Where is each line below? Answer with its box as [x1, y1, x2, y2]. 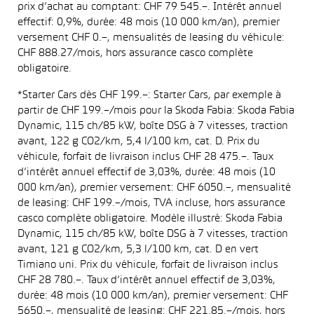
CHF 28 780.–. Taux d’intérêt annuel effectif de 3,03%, [18, 275, 275, 285]
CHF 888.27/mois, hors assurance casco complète [18, 48, 253, 58]
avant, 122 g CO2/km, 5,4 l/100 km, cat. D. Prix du [18, 137, 260, 146]
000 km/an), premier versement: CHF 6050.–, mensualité [18, 183, 291, 193]
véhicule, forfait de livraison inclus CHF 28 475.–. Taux [18, 152, 273, 162]
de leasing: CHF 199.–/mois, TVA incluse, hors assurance [18, 198, 285, 208]
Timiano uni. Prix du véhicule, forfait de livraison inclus [18, 260, 278, 270]
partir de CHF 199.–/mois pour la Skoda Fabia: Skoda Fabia [18, 106, 294, 116]
